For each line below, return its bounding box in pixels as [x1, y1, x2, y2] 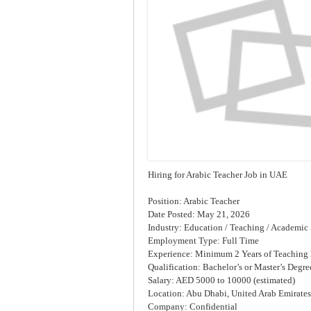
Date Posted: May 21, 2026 [148, 208, 250, 219]
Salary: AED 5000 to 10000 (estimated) [148, 274, 295, 285]
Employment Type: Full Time [148, 235, 259, 246]
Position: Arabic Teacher [148, 195, 239, 206]
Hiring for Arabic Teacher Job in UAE [148, 169, 287, 180]
